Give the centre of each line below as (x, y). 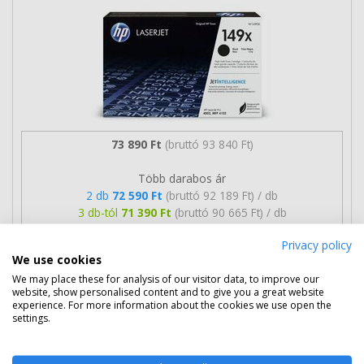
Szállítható (130, 246)
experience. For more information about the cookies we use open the (172, 305)
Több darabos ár (182, 178)
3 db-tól (99, 212)
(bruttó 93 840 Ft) (209, 144)
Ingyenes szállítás (206, 284)
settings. (31, 318)
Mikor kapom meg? (226, 246)
